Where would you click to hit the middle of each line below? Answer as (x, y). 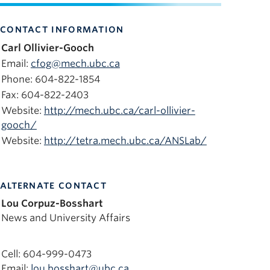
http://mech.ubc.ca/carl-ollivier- (119, 110)
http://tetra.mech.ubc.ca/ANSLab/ (125, 140)
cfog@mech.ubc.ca (75, 63)
